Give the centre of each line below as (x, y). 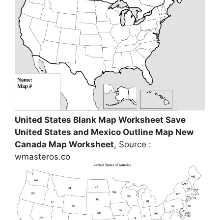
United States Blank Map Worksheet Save (100, 120)
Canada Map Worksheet (64, 145)
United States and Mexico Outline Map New (104, 132)
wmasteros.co (42, 157)
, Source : (133, 145)
